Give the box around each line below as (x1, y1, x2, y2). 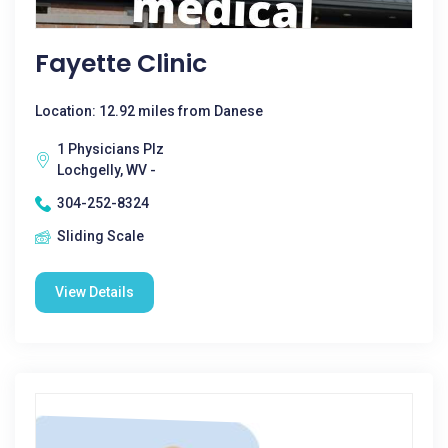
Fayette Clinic (35, 46, 207, 81)
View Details (55, 284, 134, 300)
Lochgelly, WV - (57, 162, 156, 178)
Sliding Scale (57, 228, 144, 244)
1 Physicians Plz (57, 141, 164, 157)
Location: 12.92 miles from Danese (35, 103, 263, 119)
